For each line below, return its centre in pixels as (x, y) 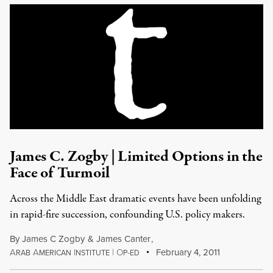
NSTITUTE (93, 253)
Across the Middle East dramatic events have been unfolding (135, 199)
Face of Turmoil (60, 173)
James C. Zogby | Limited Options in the (136, 157)
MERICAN (55, 253)
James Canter (123, 239)
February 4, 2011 (187, 252)
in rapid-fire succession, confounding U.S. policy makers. (127, 215)
